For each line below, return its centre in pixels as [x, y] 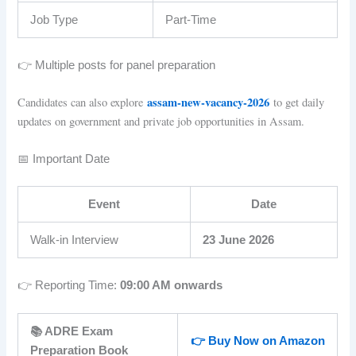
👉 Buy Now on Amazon [257, 341]
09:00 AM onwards [172, 286]
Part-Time [191, 19]
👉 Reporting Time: [69, 286]
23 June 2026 [239, 240]
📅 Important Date [64, 159]
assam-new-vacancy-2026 [209, 102]
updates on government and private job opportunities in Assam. [161, 121]
